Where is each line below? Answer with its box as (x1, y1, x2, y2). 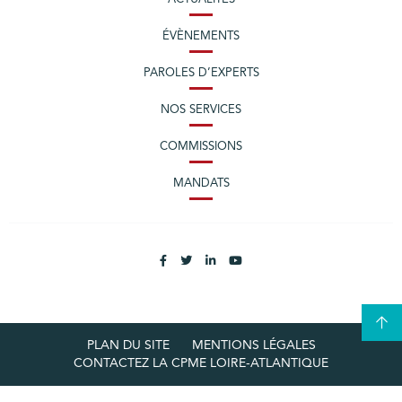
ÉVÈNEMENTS (162, 30, 240, 42)
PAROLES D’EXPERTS (143, 66, 259, 79)
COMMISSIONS (160, 140, 242, 153)
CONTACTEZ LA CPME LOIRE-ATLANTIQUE (74, 356, 328, 370)
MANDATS (172, 177, 230, 189)
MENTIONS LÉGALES (191, 338, 316, 352)
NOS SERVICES (161, 103, 241, 116)
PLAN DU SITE (86, 338, 170, 352)
